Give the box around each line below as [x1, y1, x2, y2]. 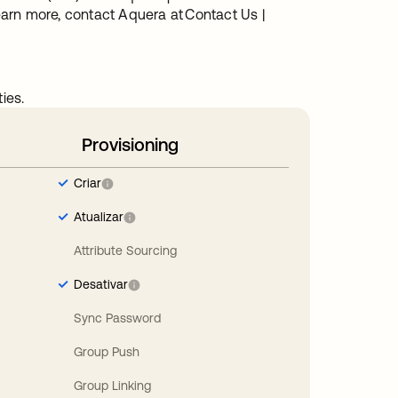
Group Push [73, 344, 139, 359]
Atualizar [73, 209, 123, 224]
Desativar [73, 276, 128, 291]
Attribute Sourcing [73, 243, 177, 258]
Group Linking [73, 378, 151, 393]
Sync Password [73, 310, 161, 325]
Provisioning [82, 134, 179, 155]
